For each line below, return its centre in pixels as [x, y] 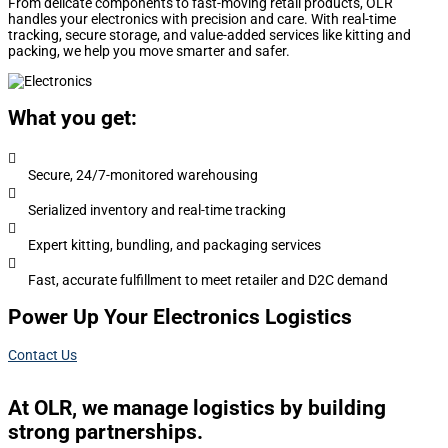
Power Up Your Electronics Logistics [180, 317]
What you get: [72, 118]
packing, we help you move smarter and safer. [149, 50]
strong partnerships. [105, 431]
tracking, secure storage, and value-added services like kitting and [209, 34]
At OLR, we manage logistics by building [197, 407]
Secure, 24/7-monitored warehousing [143, 174]
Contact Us [42, 354]
